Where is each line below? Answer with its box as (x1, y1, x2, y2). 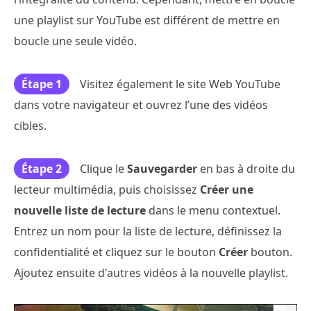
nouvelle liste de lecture (14, 202, 146, 218)
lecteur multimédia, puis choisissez (14, 181, 200, 197)
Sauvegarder (127, 160, 197, 176)
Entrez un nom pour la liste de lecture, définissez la (14, 223, 282, 239)
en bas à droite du (197, 160, 295, 176)
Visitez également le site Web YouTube (80, 76, 280, 92)
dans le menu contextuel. (146, 202, 280, 218)
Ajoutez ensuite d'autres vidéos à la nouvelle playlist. (14, 264, 288, 280)
